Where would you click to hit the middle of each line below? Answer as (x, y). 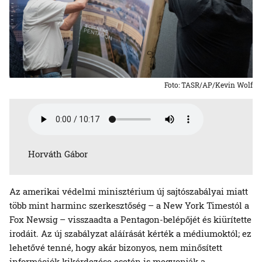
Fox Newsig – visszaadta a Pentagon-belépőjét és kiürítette (130, 220)
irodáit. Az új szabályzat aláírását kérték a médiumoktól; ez (130, 234)
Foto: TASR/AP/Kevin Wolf (208, 85)
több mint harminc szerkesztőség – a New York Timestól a (129, 206)
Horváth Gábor (61, 154)
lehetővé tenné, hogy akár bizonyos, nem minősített (116, 248)
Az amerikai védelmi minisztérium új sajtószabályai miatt (129, 192)
